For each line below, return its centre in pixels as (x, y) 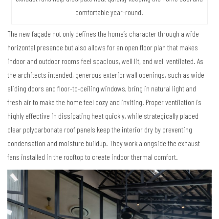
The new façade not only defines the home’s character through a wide (103, 33)
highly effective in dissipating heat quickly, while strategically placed (103, 115)
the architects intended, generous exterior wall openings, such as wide (106, 74)
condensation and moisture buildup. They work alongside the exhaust (104, 143)
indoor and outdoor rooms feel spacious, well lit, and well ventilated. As (105, 61)
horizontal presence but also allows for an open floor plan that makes (103, 47)
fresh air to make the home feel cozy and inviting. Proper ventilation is (104, 102)
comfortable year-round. (109, 12)
